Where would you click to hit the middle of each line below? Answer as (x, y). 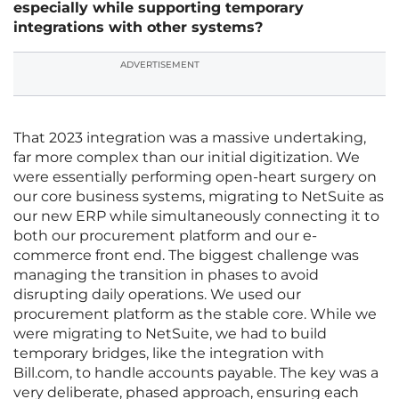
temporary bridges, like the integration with (169, 354)
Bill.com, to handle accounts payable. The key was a (196, 373)
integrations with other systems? (138, 28)
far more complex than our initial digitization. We (187, 158)
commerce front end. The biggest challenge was (186, 256)
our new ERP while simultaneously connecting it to (196, 216)
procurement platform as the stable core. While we (195, 314)
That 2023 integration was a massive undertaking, (190, 138)
